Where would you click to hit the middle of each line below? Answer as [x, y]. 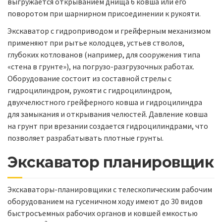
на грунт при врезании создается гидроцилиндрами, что [108, 126]
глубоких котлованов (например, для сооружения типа [104, 54]
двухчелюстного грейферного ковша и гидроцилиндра [105, 102]
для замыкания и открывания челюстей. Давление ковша [108, 114]
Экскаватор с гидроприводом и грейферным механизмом [109, 30]
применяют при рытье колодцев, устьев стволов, [96, 42]
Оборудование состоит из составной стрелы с [89, 78]
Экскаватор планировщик [111, 162]
